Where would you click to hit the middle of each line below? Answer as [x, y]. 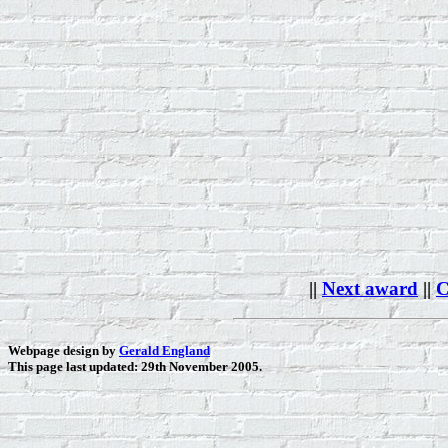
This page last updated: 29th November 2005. [135, 366]
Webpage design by [63, 350]
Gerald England [164, 350]
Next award [370, 288]
